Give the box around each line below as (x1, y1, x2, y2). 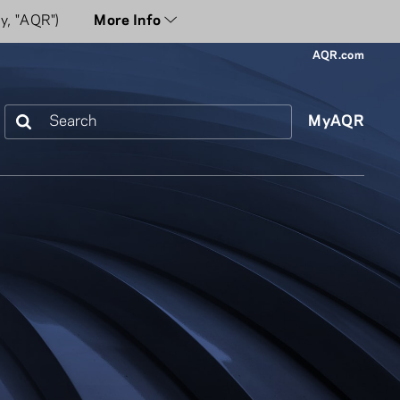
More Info (94, 13, 167, 29)
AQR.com (312, 50, 364, 62)
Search (4, 108, 52, 122)
